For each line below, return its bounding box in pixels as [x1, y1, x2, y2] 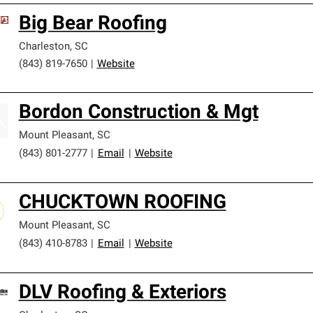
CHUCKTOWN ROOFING [18, 194, 226, 213]
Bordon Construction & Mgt [18, 103, 259, 123]
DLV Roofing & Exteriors [18, 284, 226, 303]
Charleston [18, 42, 70, 52]
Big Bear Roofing [18, 15, 167, 34]
